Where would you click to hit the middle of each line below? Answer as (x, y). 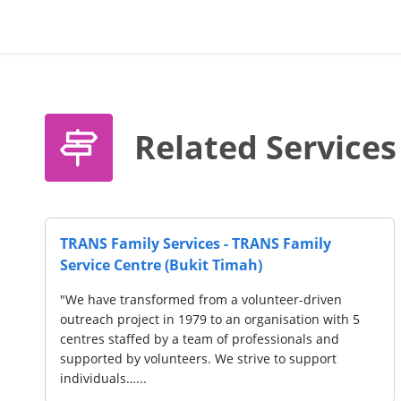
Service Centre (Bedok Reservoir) (278, 264)
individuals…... (207, 378)
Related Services (265, 148)
